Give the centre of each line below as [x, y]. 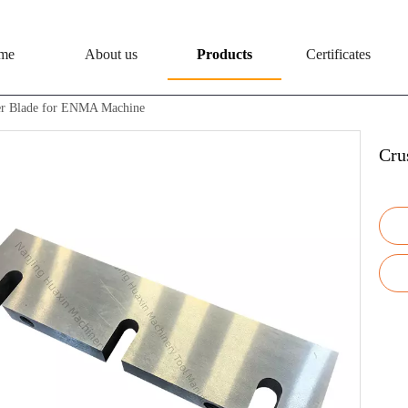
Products [224, 54]
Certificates [338, 54]
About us [111, 54]
